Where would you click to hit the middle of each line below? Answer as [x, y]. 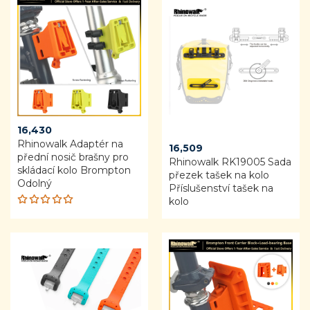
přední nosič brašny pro [73, 157]
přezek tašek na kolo [219, 175]
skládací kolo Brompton [74, 170]
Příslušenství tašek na [221, 188]
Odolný [35, 183]
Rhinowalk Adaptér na [70, 144]
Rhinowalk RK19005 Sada [230, 162]
